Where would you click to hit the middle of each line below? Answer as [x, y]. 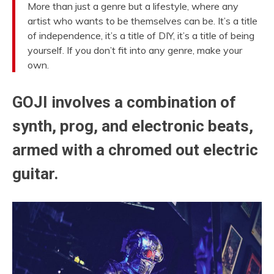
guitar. [35, 174]
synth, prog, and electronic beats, [133, 126]
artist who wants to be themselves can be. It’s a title [143, 21]
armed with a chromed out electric [135, 150]
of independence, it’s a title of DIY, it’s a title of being [141, 36]
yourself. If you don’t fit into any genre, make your [135, 50]
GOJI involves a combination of [124, 102]
